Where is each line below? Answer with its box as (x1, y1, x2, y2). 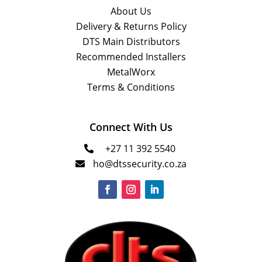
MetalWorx (107, 65, 156, 78)
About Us (111, 4, 152, 18)
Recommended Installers (76, 50, 187, 63)
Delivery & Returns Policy (75, 19, 187, 33)
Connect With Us (89, 119, 173, 134)
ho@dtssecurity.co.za (92, 157, 187, 170)
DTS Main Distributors (82, 35, 180, 48)
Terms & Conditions (87, 80, 175, 94)
